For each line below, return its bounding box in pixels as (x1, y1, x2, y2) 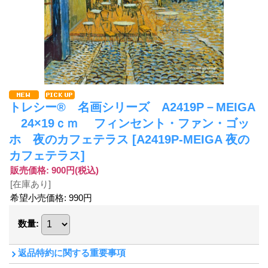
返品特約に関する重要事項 (18, 247, 126, 258)
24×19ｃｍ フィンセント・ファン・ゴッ (9, 116, 249, 130)
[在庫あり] (10, 178, 51, 189)
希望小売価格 (10, 192, 64, 203)
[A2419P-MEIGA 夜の (132, 132, 249, 146)
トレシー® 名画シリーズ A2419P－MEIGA (9, 100, 255, 114)
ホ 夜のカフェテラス (9, 132, 132, 146)
